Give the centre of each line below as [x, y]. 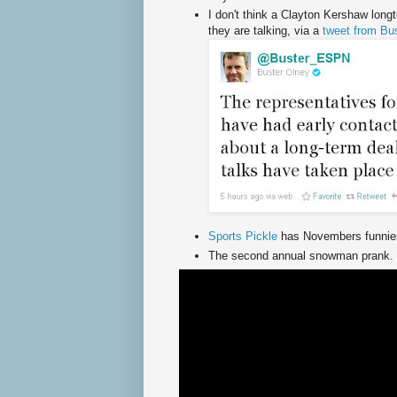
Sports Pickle [245, 237]
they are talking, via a [265, 30]
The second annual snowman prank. [301, 255]
